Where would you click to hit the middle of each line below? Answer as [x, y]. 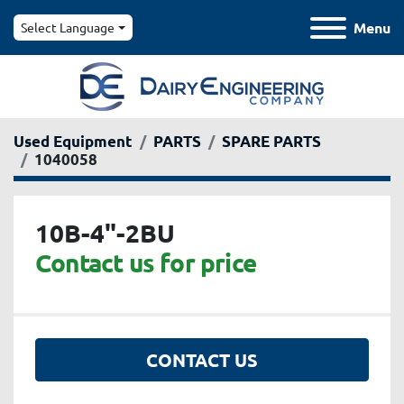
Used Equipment [73, 142]
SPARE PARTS [271, 142]
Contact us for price [146, 262]
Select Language [68, 28]
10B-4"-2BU [105, 233]
